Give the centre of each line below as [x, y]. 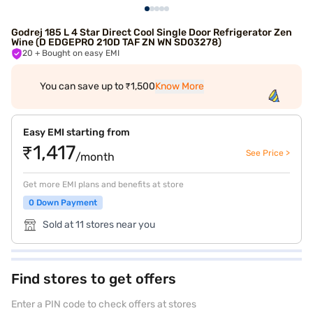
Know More [179, 86]
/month [95, 157]
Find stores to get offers [94, 279]
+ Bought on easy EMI [81, 53]
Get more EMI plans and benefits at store [103, 184]
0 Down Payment [63, 203]
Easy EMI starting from [77, 132]
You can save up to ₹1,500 [97, 86]
